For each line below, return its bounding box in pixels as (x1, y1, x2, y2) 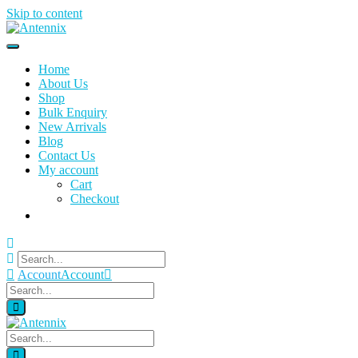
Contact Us (38, 149, 95, 162)
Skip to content (6, 6, 82, 20)
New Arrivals (38, 120, 106, 133)
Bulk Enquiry (38, 105, 107, 119)
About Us (38, 77, 88, 90)
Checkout (70, 192, 119, 205)
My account (38, 163, 98, 177)
